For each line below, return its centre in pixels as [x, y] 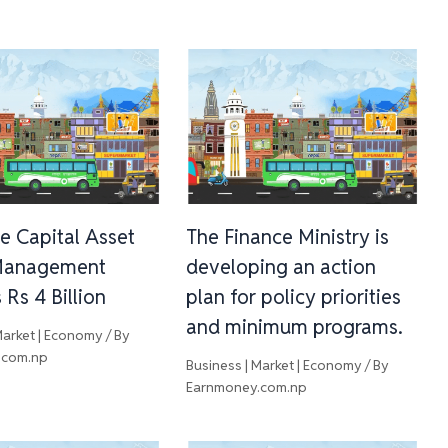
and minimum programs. [294, 327]
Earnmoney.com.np [246, 387]
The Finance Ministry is [287, 237]
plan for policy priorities [293, 297]
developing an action [280, 267]
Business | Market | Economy [273, 365]
